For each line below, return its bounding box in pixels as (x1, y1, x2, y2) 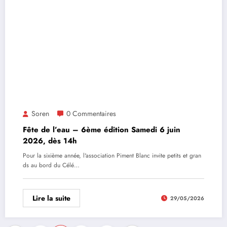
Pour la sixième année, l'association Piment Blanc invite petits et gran (23, 151, 201, 161)
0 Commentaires (66, 108, 116, 119)
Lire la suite (32, 193, 70, 204)
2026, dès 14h (23, 135, 77, 147)
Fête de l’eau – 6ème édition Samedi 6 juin (23, 124, 180, 136)
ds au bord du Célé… (23, 161, 80, 170)
